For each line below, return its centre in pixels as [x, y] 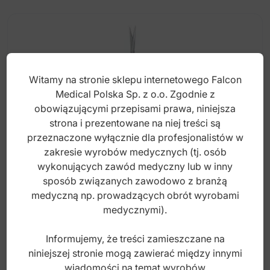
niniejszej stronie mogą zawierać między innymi [135, 253]
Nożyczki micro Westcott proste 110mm [121, 192]
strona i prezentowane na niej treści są [135, 123]
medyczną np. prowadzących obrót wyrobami [135, 195]
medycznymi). [135, 209]
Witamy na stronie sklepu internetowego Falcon [135, 79]
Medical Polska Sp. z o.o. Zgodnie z [135, 94]
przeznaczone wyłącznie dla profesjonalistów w [135, 137]
